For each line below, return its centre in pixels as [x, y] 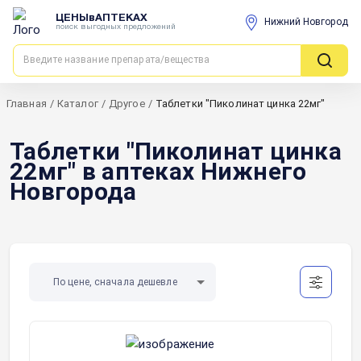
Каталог [77, 104]
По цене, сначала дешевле [115, 282]
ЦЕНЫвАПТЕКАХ [102, 18]
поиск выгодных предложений [116, 27]
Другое [127, 104]
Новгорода [73, 191]
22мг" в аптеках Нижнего [158, 171]
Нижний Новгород [306, 22]
